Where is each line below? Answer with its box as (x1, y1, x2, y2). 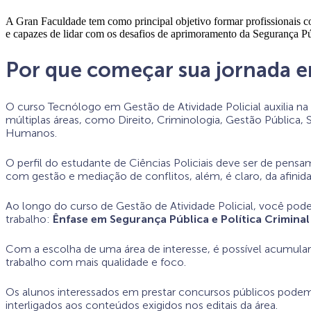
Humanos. (6, 126, 57, 140)
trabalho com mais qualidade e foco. (6, 255, 186, 269)
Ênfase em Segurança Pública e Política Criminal (53, 212, 310, 226)
